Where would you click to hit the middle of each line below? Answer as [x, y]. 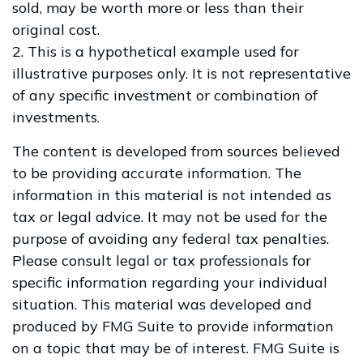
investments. [56, 117]
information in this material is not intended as [172, 195]
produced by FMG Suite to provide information [173, 326]
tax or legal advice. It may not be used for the [170, 217]
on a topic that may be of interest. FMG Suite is [176, 348]
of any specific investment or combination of [165, 95]
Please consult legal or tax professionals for [162, 261]
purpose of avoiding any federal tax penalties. [171, 239]
